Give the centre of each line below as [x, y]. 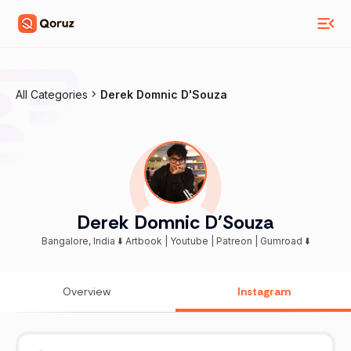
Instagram [264, 292]
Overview [87, 292]
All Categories [52, 94]
